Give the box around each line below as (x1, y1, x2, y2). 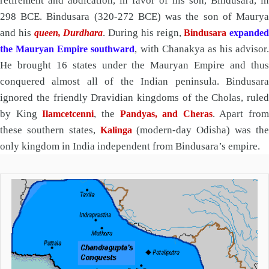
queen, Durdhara (34, 28, 103, 38)
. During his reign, (103, 27, 184, 39)
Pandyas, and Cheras (119, 109, 213, 119)
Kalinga (100, 125, 132, 136)
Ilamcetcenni (42, 109, 94, 119)
